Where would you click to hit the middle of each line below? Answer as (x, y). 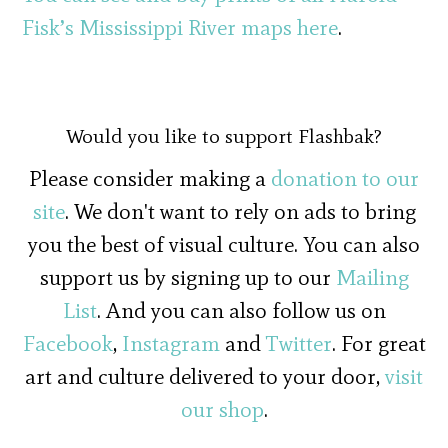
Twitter (298, 343)
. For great (378, 343)
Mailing (372, 277)
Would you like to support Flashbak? (224, 136)
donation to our (345, 178)
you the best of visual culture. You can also (224, 244)
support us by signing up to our (187, 277)
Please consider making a (150, 178)
